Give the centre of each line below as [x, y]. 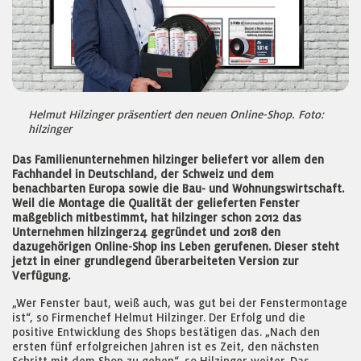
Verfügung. [41, 276]
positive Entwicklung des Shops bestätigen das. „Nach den [166, 332]
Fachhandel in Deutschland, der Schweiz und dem [143, 174]
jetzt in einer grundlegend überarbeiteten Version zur [156, 261]
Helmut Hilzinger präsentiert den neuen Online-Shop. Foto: [176, 114]
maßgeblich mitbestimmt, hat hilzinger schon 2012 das [157, 218]
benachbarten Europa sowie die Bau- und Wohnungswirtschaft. [178, 189]
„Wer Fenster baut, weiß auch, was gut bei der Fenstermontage [180, 303]
